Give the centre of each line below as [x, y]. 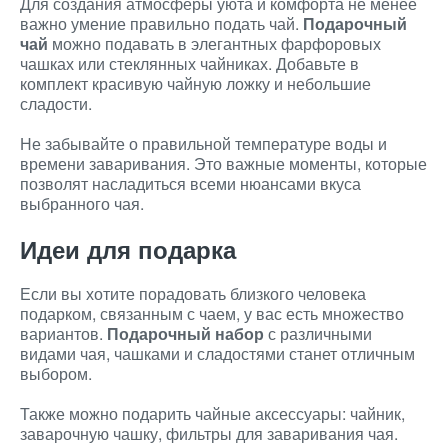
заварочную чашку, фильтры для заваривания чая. [209, 433]
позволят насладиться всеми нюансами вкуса [190, 183]
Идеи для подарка [128, 249]
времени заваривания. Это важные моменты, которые [223, 163]
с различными [318, 333]
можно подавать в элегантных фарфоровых [214, 43]
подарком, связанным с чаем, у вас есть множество [212, 313]
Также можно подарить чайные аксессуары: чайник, [212, 413]
